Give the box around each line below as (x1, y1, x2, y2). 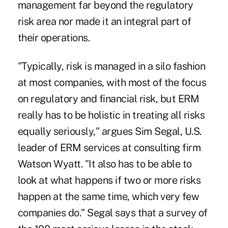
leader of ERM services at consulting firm (17, 141, 201, 154)
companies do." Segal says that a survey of (17, 207, 208, 219)
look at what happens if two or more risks (17, 174, 201, 187)
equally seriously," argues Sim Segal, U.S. (17, 125, 202, 138)
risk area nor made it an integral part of (17, 15, 191, 28)
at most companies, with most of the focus (17, 76, 207, 89)
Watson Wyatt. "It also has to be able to (17, 158, 192, 170)
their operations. (17, 32, 90, 44)
